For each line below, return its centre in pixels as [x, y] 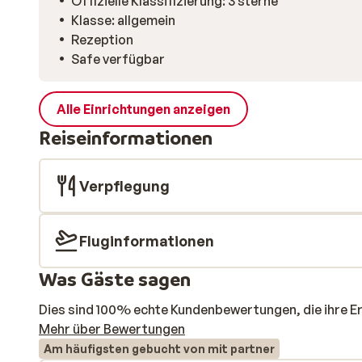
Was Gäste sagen [115, 279]
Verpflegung [124, 186]
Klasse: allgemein [123, 20]
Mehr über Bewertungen [112, 329]
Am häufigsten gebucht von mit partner [159, 349]
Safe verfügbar [118, 59]
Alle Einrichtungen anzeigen [143, 109]
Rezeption [102, 40]
